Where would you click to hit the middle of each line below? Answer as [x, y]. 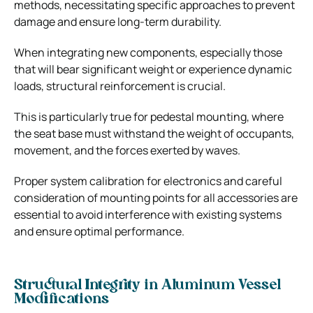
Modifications [61, 299]
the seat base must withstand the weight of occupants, [154, 133]
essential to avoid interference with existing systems [148, 214]
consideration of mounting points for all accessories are [156, 197]
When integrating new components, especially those [148, 52]
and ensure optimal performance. [99, 231]
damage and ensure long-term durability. [118, 21]
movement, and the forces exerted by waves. [127, 150]
